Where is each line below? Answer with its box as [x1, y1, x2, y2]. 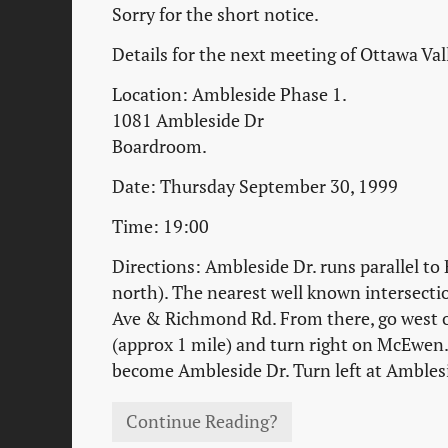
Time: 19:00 [112, 215, 209, 239]
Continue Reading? [126, 409, 279, 433]
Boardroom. [112, 134, 207, 158]
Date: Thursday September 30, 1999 [112, 174, 398, 198]
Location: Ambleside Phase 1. [112, 82, 347, 106]
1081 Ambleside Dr [112, 108, 264, 132]
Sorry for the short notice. [112, 2, 319, 26]
